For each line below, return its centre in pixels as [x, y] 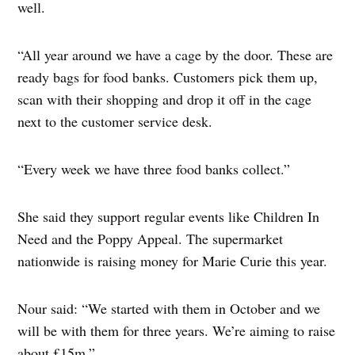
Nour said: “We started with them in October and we [169, 308]
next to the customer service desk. [115, 121]
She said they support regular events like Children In [169, 216]
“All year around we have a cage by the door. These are [176, 54]
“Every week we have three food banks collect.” [154, 168]
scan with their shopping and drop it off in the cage [165, 99]
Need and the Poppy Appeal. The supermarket [151, 238]
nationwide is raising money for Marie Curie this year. [173, 260]
